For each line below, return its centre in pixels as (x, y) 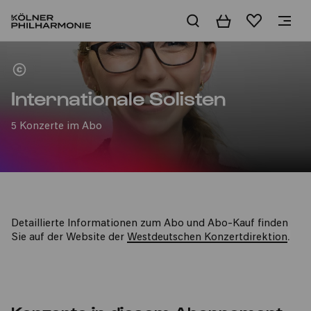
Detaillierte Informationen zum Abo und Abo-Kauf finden (150, 224)
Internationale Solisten (118, 97)
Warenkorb (245, 21)
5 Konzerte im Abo (57, 127)
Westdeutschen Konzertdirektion (207, 238)
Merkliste (270, 21)
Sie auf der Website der (68, 238)
